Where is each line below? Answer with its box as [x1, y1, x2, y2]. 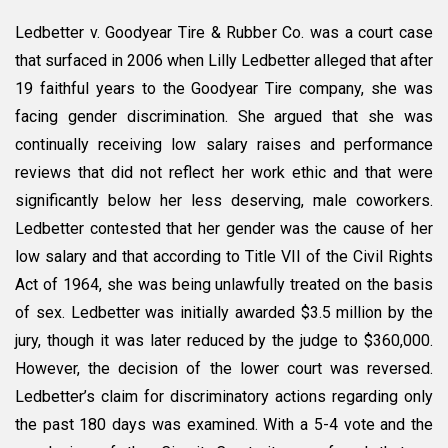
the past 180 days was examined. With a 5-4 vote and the [15, 415, 433, 435]
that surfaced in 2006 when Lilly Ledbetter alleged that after [15, 51, 433, 71]
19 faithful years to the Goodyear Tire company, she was [15, 79, 433, 99]
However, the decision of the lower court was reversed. [15, 359, 433, 379]
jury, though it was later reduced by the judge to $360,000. [15, 331, 433, 351]
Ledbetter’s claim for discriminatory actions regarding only [15, 387, 433, 407]
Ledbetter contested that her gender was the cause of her [15, 219, 433, 239]
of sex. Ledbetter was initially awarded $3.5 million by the [15, 303, 433, 323]
